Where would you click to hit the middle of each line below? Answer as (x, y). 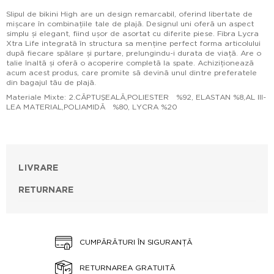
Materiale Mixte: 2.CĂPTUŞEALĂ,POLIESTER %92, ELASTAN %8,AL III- (136, 97)
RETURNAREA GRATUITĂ (126, 268)
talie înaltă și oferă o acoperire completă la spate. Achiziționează (130, 63)
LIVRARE (38, 168)
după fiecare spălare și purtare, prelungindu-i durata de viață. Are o (134, 53)
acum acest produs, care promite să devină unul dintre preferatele (131, 72)
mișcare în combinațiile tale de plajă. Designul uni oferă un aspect (130, 24)
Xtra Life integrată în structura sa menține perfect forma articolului (133, 43)
